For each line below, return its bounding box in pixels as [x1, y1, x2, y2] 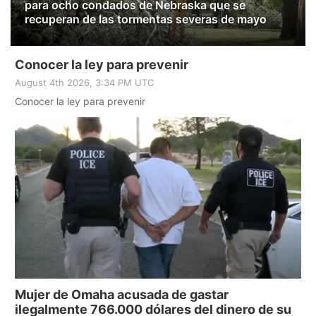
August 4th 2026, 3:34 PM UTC [15, 77, 154, 88]
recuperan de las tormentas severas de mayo [25, 12, 267, 26]
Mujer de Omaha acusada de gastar [15, 286, 229, 302]
